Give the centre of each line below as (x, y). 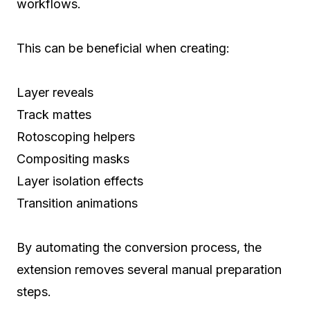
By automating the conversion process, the (139, 248)
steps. (34, 292)
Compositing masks (73, 159)
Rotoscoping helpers (76, 137)
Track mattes (54, 115)
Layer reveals (55, 93)
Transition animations (77, 203)
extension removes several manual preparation (149, 270)
